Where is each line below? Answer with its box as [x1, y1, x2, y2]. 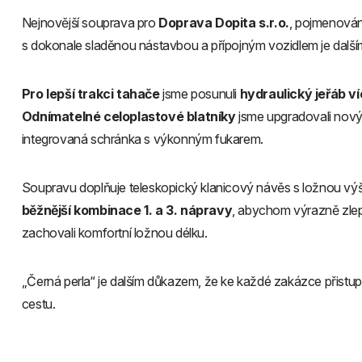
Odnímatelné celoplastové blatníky [21, 108, 236, 125]
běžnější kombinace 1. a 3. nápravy [21, 202, 233, 219]
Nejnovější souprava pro [21, 15, 159, 32]
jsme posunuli [159, 86, 240, 103]
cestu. [21, 296, 56, 313]
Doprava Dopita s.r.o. [158, 15, 289, 32]
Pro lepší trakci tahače [21, 86, 160, 103]
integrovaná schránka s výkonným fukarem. [21, 131, 263, 148]
